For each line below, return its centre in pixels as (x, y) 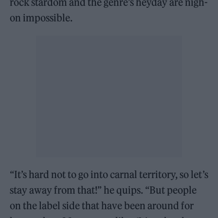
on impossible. (41, 18)
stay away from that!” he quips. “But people (103, 190)
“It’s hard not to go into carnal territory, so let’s (109, 175)
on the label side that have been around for (102, 206)
